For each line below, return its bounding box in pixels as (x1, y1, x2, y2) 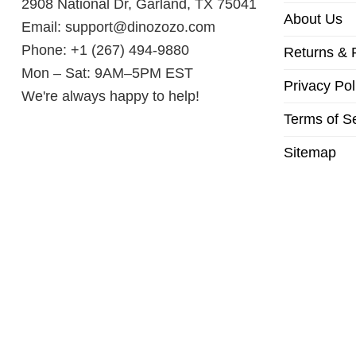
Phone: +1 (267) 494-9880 (21, 41, 189, 58)
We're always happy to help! (21, 87, 199, 104)
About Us (284, 10, 342, 27)
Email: (21, 18, 65, 35)
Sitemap (284, 144, 336, 161)
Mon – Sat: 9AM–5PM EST (21, 64, 193, 81)
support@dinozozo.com (65, 18, 215, 35)
